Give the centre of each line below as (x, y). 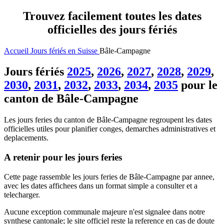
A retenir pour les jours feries (63, 157)
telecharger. (22, 194)
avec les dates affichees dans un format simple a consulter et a (101, 185)
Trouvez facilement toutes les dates (112, 16)
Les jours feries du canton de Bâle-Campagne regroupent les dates (108, 120)
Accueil (16, 50)
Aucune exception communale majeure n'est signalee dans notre (104, 211)
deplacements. (26, 138)
